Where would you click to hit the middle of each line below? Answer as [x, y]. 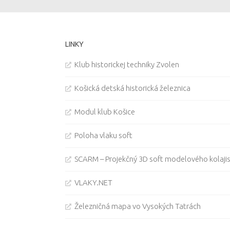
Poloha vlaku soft [103, 135]
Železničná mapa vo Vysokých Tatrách [138, 206]
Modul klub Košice [105, 111]
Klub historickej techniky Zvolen [127, 64]
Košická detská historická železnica [132, 88]
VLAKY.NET [93, 182]
